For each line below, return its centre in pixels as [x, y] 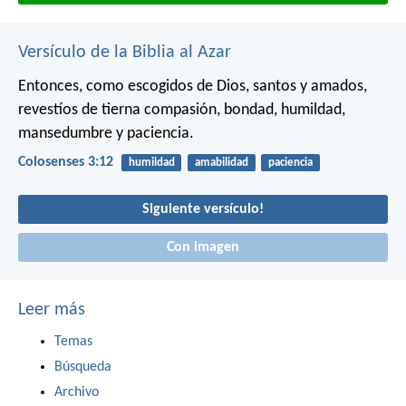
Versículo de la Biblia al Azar [125, 52]
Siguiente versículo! [203, 209]
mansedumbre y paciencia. [106, 133]
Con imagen [203, 247]
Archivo [77, 392]
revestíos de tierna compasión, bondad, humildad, [182, 110]
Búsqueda [83, 367]
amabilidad [221, 162]
